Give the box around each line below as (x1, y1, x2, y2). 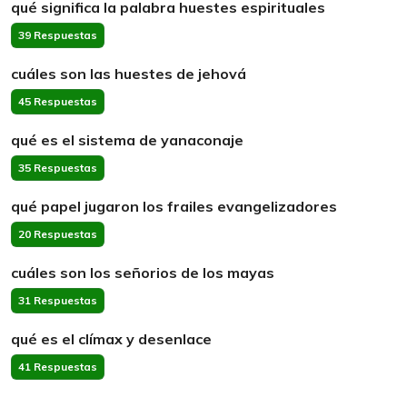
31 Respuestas (18, 293, 97, 307)
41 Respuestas (18, 360, 97, 373)
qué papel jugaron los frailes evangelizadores (11, 197, 337, 215)
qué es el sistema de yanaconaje (11, 131, 243, 149)
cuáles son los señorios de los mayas (11, 263, 274, 282)
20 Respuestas (18, 227, 97, 241)
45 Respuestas (18, 94, 97, 108)
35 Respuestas (18, 161, 97, 174)
